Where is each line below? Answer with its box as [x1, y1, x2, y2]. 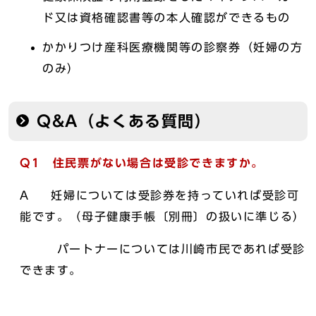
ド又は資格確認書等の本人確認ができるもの [42, 11, 291, 23]
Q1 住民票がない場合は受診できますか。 [20, 157, 264, 169]
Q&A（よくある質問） [37, 113, 212, 129]
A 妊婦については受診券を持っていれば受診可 [20, 189, 300, 201]
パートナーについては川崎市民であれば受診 [20, 243, 305, 255]
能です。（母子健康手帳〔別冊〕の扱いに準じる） [20, 210, 305, 222]
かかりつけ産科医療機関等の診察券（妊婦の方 [42, 41, 303, 53]
